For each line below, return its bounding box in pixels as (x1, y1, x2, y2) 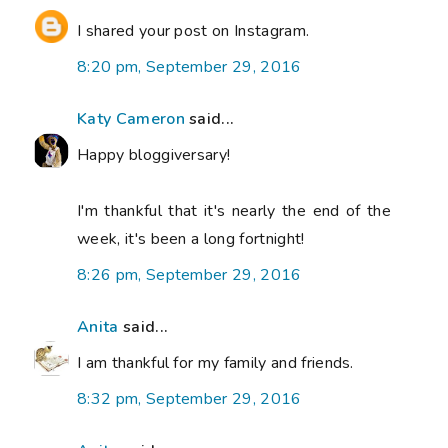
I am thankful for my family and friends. (77, 352, 354, 375)
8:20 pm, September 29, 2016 (77, 56, 302, 79)
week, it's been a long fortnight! (77, 228, 305, 251)
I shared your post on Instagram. (77, 20, 310, 43)
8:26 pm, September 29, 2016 (77, 264, 302, 287)
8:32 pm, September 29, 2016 (77, 388, 302, 411)
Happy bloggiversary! (77, 144, 231, 167)
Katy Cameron (77, 108, 185, 131)
